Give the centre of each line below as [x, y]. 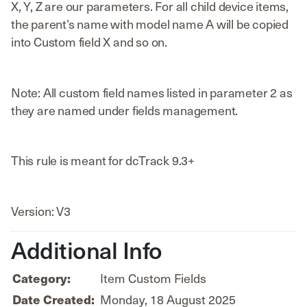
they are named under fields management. [125, 110]
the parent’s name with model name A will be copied [150, 23]
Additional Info [87, 249]
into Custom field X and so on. [89, 41]
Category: [41, 278]
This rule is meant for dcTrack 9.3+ [103, 160]
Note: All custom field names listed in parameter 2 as [152, 92]
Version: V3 [41, 210]
